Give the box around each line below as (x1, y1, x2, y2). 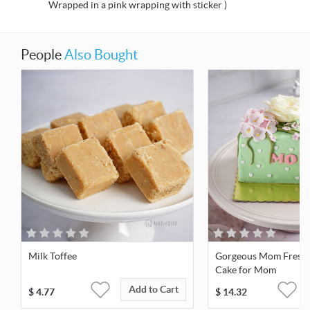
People (21, 47, 64, 63)
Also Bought (64, 47, 138, 63)
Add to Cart (128, 284, 179, 295)
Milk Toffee (28, 250, 77, 262)
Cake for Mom (215, 264, 276, 276)
